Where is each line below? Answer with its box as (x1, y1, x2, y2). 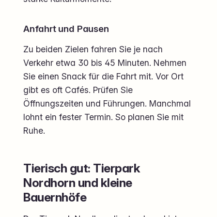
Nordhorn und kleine (23, 175, 132, 190)
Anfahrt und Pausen (23, 23, 109, 35)
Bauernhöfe (23, 189, 87, 204)
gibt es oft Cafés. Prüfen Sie (23, 84, 133, 95)
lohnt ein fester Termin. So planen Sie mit (23, 111, 184, 122)
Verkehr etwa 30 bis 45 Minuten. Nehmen (23, 57, 186, 68)
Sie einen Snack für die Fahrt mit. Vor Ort (23, 71, 184, 81)
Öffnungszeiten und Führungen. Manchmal (23, 98, 191, 108)
